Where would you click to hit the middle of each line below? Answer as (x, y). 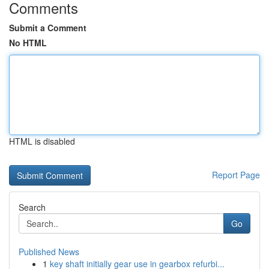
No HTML (28, 43)
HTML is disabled (42, 141)
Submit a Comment (48, 28)
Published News (49, 252)
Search (32, 207)
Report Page (236, 175)
